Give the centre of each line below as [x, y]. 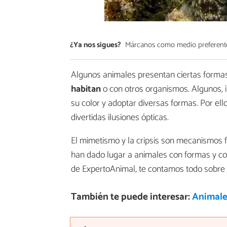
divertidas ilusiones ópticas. [120, 118]
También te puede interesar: [131, 197]
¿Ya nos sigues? [96, 45]
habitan [86, 89]
